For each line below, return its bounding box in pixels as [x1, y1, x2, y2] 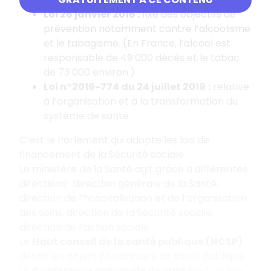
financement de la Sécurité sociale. [19, 147, 186, 162]
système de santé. [44, 108, 131, 123]
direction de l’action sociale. [19, 220, 151, 234]
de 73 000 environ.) [44, 65, 135, 79]
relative [211, 79, 249, 94]
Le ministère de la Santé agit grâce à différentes [19, 162, 247, 176]
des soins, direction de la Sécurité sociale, [19, 205, 214, 220]
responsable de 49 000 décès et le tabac [44, 50, 240, 65]
